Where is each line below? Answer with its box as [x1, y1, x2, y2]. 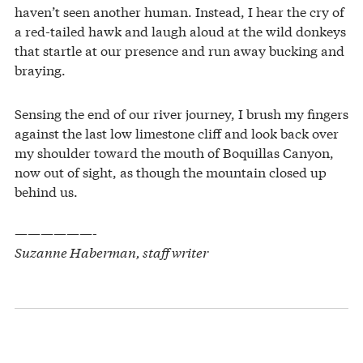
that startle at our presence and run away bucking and [15, 40, 344, 59]
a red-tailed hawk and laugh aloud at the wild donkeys [15, 20, 346, 40]
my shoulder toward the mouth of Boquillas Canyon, [15, 142, 334, 161]
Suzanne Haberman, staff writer [15, 241, 208, 261]
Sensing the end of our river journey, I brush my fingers [15, 103, 348, 122]
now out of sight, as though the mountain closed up [15, 161, 327, 181]
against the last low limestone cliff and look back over [15, 122, 339, 142]
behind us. [15, 181, 78, 200]
